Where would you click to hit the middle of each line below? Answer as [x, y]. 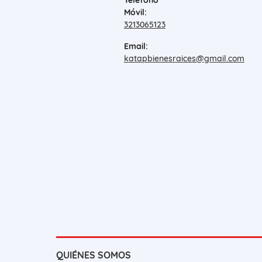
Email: [136, 46]
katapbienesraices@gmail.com [184, 59]
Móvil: [135, 13]
